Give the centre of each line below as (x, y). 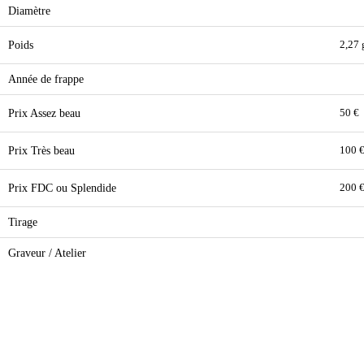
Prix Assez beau (44, 113)
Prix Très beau (41, 150)
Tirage (23, 222)
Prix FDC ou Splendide (62, 188)
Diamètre (29, 11)
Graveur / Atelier (47, 253)
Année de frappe (46, 79)
